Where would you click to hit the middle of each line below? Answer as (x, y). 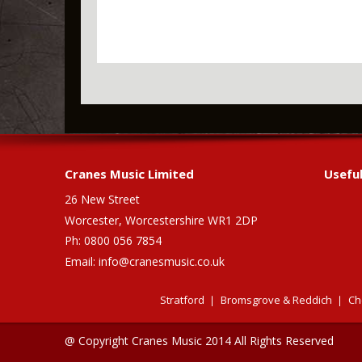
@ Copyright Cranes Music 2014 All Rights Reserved (199, 341)
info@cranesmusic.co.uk (162, 261)
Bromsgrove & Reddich (276, 300)
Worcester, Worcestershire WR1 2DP (161, 220)
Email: (82, 261)
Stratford (182, 300)
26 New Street (102, 199)
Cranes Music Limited (129, 174)
